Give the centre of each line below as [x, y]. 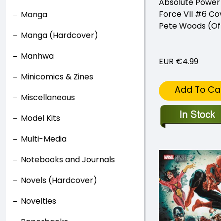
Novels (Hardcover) [59, 180]
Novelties [38, 201]
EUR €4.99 [179, 61]
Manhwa [37, 56]
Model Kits [40, 118]
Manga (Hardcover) [59, 35]
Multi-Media [44, 139]
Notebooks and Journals [68, 160]
